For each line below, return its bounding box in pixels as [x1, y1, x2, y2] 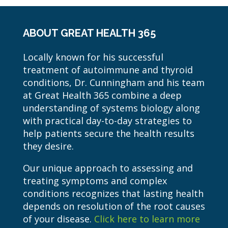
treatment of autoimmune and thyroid [22, 64, 193, 76]
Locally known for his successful [22, 51, 163, 64]
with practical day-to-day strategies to [22, 115, 192, 127]
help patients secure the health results [22, 127, 194, 140]
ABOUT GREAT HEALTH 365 [22, 27, 156, 40]
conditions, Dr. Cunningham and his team [22, 76, 205, 89]
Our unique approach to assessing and [22, 162, 193, 175]
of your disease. [22, 213, 94, 225]
